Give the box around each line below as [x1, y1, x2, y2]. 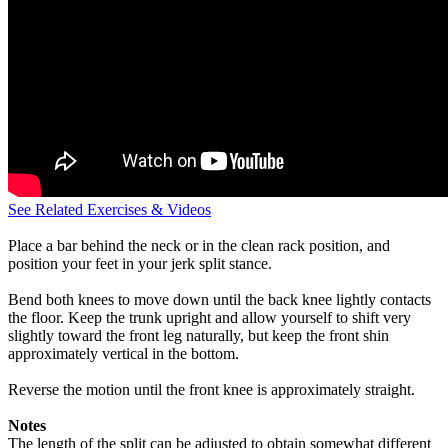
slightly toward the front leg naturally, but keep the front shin [8, 327, 389, 344]
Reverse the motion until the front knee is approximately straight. [8, 381, 415, 398]
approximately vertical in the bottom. [8, 345, 239, 362]
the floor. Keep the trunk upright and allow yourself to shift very [8, 309, 411, 326]
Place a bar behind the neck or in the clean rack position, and [8, 237, 390, 254]
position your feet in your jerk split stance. [8, 255, 272, 272]
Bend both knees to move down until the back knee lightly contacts [8, 291, 431, 308]
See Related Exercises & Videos [8, 201, 211, 218]
